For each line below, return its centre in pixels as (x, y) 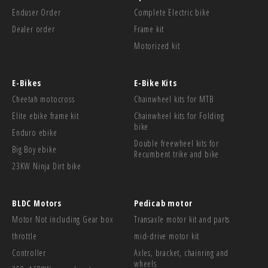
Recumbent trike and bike (177, 154)
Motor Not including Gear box (63, 219)
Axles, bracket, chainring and (182, 252)
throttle (25, 236)
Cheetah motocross (43, 99)
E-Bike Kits (156, 83)
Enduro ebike (35, 132)
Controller (29, 252)
